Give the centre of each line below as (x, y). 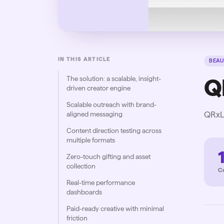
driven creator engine (98, 88)
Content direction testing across (114, 131)
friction (77, 218)
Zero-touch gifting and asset (108, 157)
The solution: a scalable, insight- (113, 79)
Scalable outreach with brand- (111, 105)
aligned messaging (94, 114)
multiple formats (90, 140)
